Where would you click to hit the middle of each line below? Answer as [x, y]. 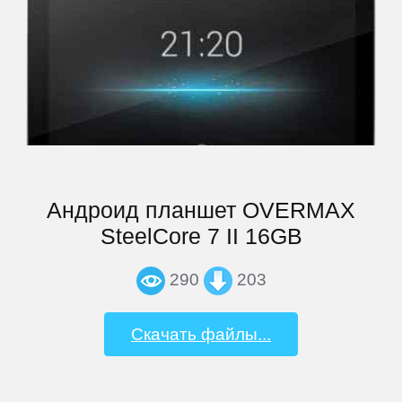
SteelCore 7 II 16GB [201, 236]
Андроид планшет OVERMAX [201, 210]
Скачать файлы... [201, 334]
